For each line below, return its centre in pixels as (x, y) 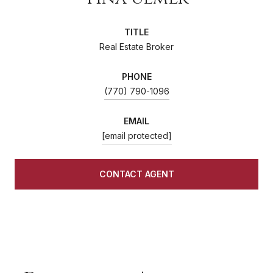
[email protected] (136, 135)
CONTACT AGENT (136, 174)
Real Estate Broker (136, 46)
